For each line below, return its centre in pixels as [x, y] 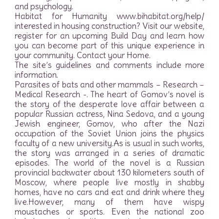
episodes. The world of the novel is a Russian [109, 163]
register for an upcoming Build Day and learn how [109, 36]
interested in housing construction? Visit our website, [109, 26]
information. [36, 75]
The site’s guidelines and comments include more [109, 65]
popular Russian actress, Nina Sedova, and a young [109, 114]
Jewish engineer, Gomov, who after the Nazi [109, 124]
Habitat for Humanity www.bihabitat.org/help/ [109, 16]
